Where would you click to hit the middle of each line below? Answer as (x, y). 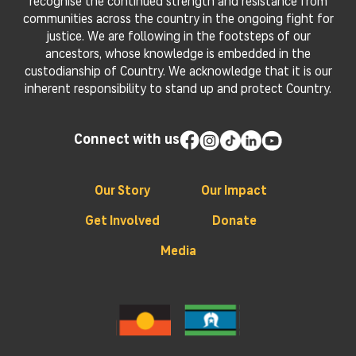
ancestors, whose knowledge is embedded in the (178, 55)
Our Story (122, 192)
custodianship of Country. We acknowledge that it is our (178, 72)
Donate (234, 222)
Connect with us (127, 140)
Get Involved (122, 222)
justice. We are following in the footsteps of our (178, 37)
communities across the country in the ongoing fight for (178, 20)
